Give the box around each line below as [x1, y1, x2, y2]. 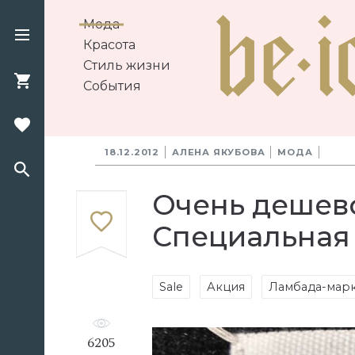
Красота [83, 37, 136, 52]
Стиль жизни [83, 58, 170, 73]
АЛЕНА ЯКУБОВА [172, 147, 265, 158]
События [83, 78, 141, 94]
